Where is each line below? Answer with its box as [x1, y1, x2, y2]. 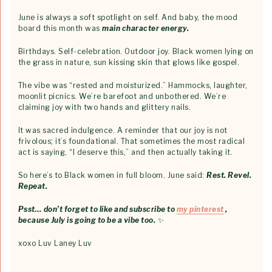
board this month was [18, 23, 103, 33]
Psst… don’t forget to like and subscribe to [18, 204, 177, 214]
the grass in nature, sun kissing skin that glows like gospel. [18, 57, 240, 67]
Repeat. [18, 181, 48, 191]
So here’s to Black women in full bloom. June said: [18, 170, 207, 180]
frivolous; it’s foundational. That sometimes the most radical [18, 136, 245, 146]
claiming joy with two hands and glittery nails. [18, 102, 191, 112]
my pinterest [176, 204, 224, 214]
